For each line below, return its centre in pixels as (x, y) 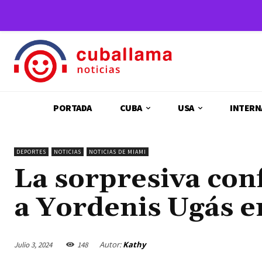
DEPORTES (31, 152)
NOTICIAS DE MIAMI (118, 152)
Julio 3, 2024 (33, 244)
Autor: (110, 245)
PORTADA (73, 108)
